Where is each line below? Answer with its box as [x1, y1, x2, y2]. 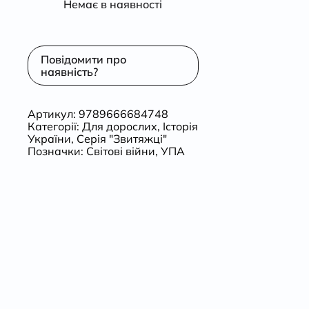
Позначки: [27, 144, 86, 158]
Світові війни [86, 144, 155, 158]
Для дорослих [81, 119, 157, 133]
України [27, 132, 71, 146]
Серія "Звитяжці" [76, 132, 167, 146]
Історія [162, 119, 198, 133]
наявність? [40, 65, 98, 79]
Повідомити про [40, 52, 126, 66]
